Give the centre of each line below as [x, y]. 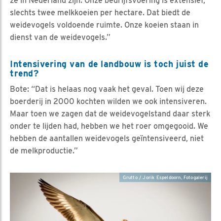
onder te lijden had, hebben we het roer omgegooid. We [109, 126]
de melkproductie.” [44, 151]
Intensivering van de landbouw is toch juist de [109, 64]
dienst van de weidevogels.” [60, 37]
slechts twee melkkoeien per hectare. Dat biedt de [100, 13]
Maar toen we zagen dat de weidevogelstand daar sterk [110, 114]
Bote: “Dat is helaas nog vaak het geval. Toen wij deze [107, 89]
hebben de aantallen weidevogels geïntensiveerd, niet [107, 139]
